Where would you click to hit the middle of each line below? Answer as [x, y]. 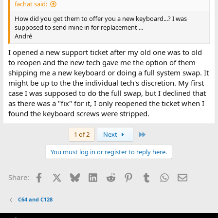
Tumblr [163, 176]
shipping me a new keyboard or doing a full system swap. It [108, 73]
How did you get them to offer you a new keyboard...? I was [100, 18]
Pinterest [148, 176]
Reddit [126, 176]
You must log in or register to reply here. [109, 152]
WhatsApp [186, 176]
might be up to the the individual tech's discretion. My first [106, 83]
